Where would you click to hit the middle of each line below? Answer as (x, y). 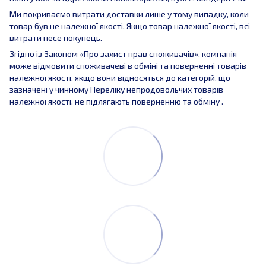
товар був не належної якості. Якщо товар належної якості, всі (130, 26)
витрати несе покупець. (56, 37)
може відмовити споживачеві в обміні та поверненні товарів (128, 65)
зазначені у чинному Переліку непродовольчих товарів (116, 89)
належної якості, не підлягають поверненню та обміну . (116, 101)
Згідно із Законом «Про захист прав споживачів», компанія (123, 53)
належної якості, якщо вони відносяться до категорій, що (120, 77)
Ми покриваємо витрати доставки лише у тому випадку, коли (129, 14)
